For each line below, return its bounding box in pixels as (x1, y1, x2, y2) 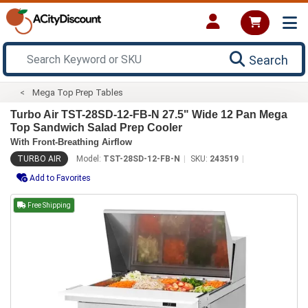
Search (249, 52, 288, 67)
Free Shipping (26, 201, 71, 209)
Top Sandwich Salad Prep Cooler (10, 121, 182, 133)
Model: (76, 153, 103, 164)
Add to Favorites (30, 173, 91, 183)
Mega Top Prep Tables (32, 87, 124, 98)
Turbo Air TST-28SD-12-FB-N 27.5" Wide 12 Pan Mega (10, 108, 287, 120)
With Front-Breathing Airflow (10, 136, 132, 147)
